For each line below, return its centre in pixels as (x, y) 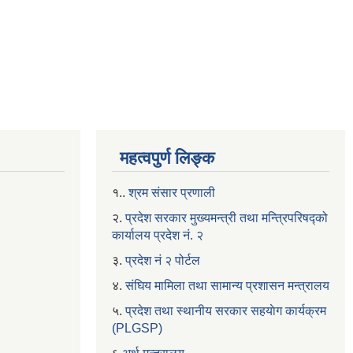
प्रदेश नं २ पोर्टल (163, 261)
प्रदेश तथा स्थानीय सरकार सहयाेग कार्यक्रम (226, 311)
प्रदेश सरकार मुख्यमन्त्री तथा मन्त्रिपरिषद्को (225, 218)
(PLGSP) (137, 329)
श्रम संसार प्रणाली (172, 193)
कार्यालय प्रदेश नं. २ (158, 236)
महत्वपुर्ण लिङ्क (167, 158)
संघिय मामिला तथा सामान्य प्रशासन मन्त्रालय (227, 286)
